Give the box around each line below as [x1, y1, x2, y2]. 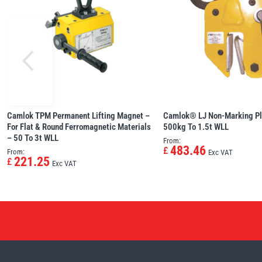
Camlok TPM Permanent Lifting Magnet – [7, 110, 150, 121]
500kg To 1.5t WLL [163, 121, 229, 132]
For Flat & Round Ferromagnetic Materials [7, 121, 151, 132]
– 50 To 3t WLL [7, 132, 58, 143]
